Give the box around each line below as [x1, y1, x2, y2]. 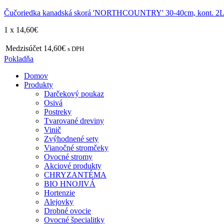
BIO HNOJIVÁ [44, 179, 95, 188]
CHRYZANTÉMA [44, 170, 106, 179]
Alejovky [44, 197, 73, 206]
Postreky [44, 107, 71, 116]
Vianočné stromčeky [44, 143, 108, 152]
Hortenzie [44, 188, 75, 197]
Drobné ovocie [44, 206, 91, 215]
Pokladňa [4, 54, 33, 63]
